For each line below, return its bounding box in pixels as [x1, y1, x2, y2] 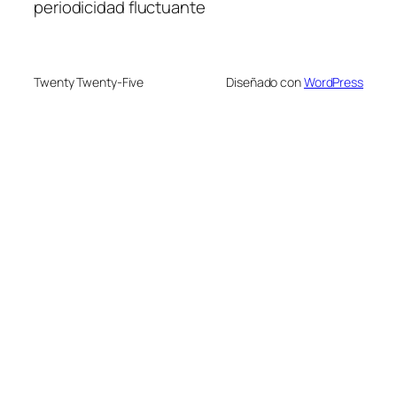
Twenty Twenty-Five [34, 74, 144, 91]
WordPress [303, 74, 363, 91]
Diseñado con [226, 74, 304, 91]
